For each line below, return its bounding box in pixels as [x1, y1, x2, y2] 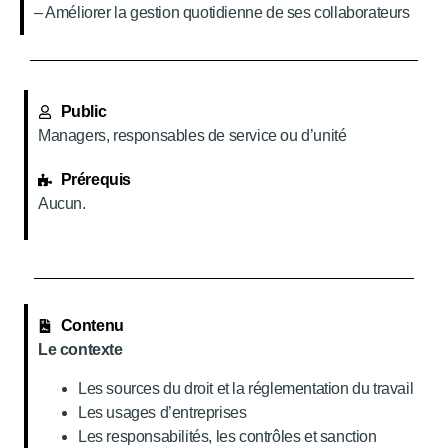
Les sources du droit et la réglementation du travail [78, 379, 414, 397]
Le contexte [38, 341, 123, 359]
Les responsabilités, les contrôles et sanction [78, 427, 377, 445]
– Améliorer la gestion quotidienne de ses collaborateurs [34, 3, 410, 21]
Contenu [60, 317, 124, 335]
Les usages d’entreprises [78, 403, 247, 421]
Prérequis [60, 170, 131, 188]
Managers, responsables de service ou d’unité [38, 126, 347, 144]
